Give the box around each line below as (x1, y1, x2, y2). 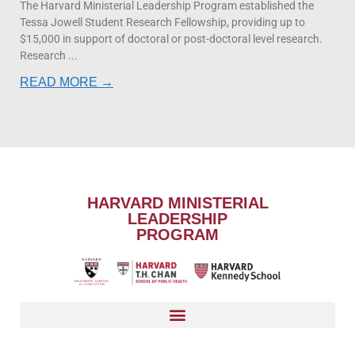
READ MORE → (20, 74, 113, 89)
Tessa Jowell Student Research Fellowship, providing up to (20, 15, 305, 29)
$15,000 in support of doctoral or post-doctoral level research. (20, 32, 323, 45)
